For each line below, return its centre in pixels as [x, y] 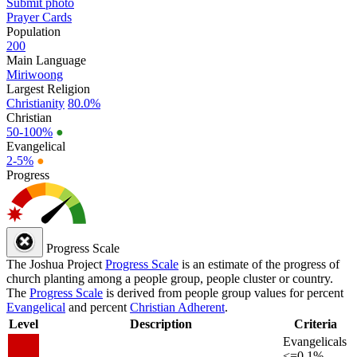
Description [161, 324]
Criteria [316, 324]
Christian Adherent [177, 307]
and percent [98, 307]
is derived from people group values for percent [223, 292]
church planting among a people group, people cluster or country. [170, 278]
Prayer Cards [39, 17]
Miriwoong [35, 74]
